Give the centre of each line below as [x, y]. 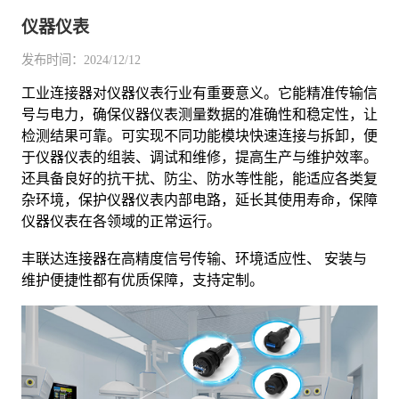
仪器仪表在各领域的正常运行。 [121, 221]
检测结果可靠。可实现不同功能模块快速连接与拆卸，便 [199, 135]
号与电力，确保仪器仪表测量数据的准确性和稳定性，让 [199, 114]
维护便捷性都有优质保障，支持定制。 [142, 280]
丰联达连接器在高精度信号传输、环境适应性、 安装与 [194, 258]
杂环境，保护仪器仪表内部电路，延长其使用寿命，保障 [199, 199]
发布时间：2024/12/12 [81, 59]
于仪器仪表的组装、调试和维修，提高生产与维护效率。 [199, 157]
